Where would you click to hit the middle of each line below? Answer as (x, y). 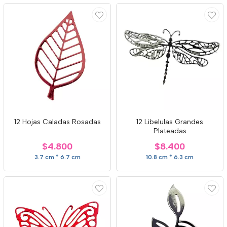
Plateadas (170, 131)
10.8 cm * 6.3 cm (170, 157)
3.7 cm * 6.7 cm (57, 157)
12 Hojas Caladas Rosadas (57, 122)
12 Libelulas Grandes (170, 122)
